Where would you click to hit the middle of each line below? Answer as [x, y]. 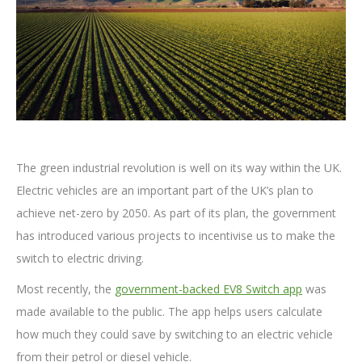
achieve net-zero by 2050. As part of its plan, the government [176, 213]
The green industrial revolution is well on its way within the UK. [179, 168]
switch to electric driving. [80, 259]
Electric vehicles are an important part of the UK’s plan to [165, 191]
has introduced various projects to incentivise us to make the [176, 236]
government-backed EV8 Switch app [208, 289]
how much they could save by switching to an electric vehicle [175, 335]
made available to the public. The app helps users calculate [169, 312]
